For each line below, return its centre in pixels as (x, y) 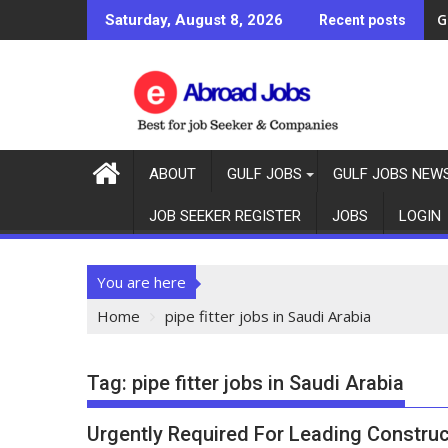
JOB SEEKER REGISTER (225, 216)
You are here (141, 282)
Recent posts (362, 20)
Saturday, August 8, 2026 (194, 20)
